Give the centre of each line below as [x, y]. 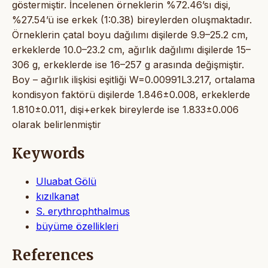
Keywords [48, 153]
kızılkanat [57, 197]
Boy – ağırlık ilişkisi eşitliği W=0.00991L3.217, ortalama [133, 79]
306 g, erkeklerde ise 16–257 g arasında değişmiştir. [128, 64]
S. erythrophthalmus [83, 211]
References [53, 255]
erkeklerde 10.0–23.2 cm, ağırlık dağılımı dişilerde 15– [131, 49]
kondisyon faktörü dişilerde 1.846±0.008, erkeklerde [131, 94]
